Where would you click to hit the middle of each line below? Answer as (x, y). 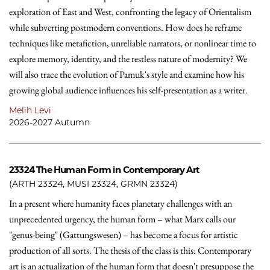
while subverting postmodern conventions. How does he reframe (125, 27)
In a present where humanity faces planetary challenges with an (121, 203)
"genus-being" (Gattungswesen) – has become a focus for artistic (124, 235)
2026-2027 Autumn (49, 122)
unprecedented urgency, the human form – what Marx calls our (122, 219)
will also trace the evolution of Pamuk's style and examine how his (127, 74)
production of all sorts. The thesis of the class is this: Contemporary (130, 250)
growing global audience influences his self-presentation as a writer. (128, 90)
